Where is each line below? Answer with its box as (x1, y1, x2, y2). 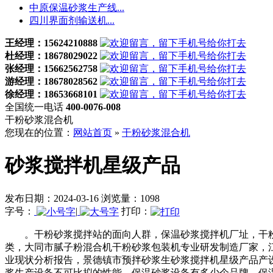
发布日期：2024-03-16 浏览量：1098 (5, 193, 160, 204)
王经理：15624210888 (5, 38, 97, 48)
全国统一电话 (5, 102, 66, 112)
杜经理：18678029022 (5, 51, 97, 61)
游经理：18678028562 (5, 76, 97, 87)
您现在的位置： (5, 127, 73, 138)
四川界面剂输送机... (29, 15, 115, 26)
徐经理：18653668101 (5, 89, 97, 99)
